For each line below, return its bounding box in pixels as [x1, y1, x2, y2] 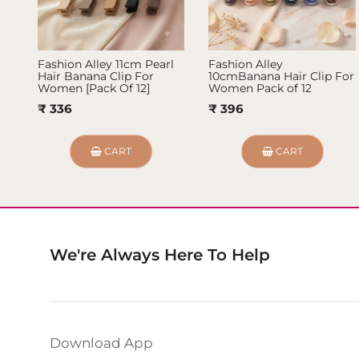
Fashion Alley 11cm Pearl [38, 57, 175, 72]
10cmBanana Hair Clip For [208, 69, 355, 84]
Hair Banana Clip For [38, 69, 155, 84]
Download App [50, 335, 154, 352]
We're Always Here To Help [50, 245, 271, 265]
